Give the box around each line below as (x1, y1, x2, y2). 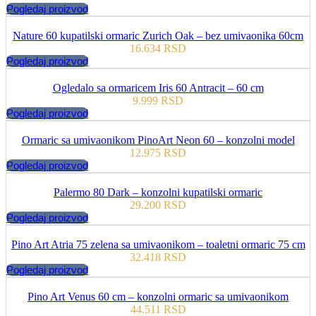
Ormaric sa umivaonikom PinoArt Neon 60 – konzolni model (21, 134, 295, 147)
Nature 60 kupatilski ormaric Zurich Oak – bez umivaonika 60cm (13, 30, 303, 42)
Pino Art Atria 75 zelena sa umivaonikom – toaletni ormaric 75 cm (11, 238, 305, 251)
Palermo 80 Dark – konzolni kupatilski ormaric (54, 186, 262, 199)
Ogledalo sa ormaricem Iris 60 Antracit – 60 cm (52, 82, 264, 95)
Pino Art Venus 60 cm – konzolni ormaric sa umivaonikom (28, 291, 288, 303)
